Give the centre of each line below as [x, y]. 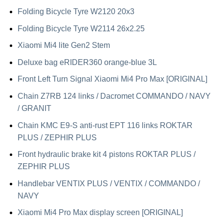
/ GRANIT [34, 108]
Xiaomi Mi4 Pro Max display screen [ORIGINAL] [100, 213]
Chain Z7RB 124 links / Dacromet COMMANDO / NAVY [114, 96]
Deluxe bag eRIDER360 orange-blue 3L [87, 62]
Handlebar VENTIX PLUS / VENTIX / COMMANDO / [109, 183]
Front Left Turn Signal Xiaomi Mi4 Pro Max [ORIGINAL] [112, 79]
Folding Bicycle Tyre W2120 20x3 [76, 11]
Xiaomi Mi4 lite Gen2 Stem [64, 45]
